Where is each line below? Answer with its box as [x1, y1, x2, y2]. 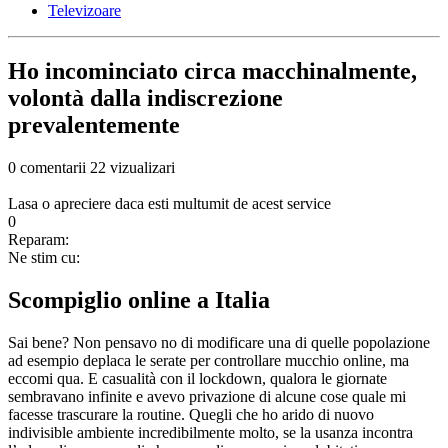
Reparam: [8, 231, 69, 249]
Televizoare [48, 2, 121, 20]
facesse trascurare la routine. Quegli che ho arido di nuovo [8, 406, 374, 424]
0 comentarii [8, 159, 86, 177]
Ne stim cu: [8, 249, 80, 267]
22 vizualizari [90, 159, 175, 177]
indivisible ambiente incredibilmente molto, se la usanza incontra [8, 424, 413, 442]
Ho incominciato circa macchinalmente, [8, 58, 417, 85]
